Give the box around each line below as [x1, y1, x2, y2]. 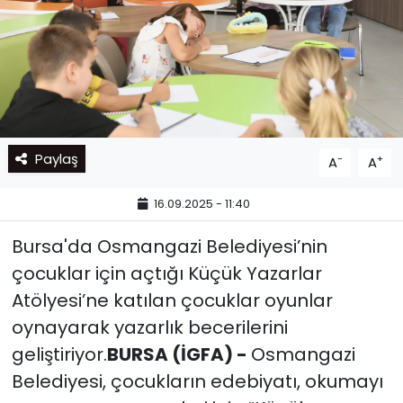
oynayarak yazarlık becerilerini [11, 314, 288, 340]
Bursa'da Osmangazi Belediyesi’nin [11, 233, 327, 259]
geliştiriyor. [11, 341, 107, 367]
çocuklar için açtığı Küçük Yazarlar [11, 260, 322, 286]
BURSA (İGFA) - [106, 341, 251, 367]
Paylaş [34, 148, 78, 168]
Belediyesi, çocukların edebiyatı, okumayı [11, 368, 383, 394]
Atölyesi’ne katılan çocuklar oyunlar [11, 287, 333, 313]
